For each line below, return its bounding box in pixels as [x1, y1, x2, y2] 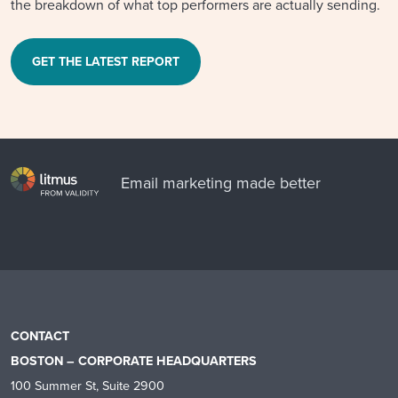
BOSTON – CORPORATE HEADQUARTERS [11, 351, 257, 370]
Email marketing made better [121, 171, 321, 195]
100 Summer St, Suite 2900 [11, 376, 164, 395]
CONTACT [11, 326, 69, 346]
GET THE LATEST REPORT [32, 52, 179, 70]
